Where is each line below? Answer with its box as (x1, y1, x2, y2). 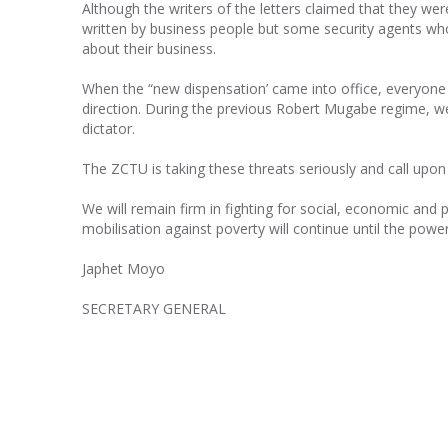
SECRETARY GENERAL (82, 299, 226, 318)
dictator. (82, 119, 135, 138)
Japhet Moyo (82, 259, 165, 278)
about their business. (82, 39, 216, 58)
